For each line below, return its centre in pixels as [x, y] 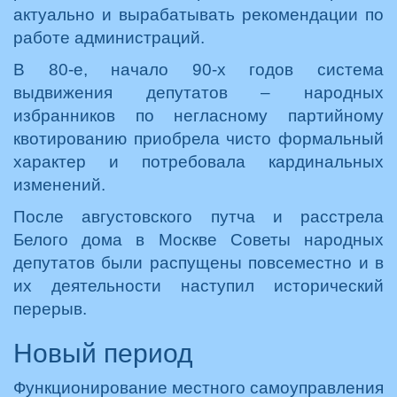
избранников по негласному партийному [198, 116]
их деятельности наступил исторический [198, 286]
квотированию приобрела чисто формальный [198, 139]
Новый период [103, 353]
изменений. [59, 185]
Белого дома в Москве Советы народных [198, 240]
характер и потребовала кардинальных [198, 162]
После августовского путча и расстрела [198, 217]
